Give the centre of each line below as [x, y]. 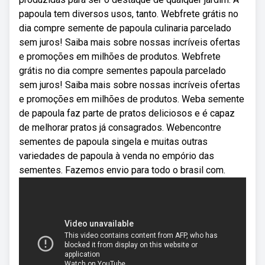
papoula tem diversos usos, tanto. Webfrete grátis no [129, 14]
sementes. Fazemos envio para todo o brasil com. [122, 170]
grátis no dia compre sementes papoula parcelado [122, 71]
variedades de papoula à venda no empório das [117, 156]
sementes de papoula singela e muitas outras [113, 142]
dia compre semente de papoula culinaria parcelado [125, 28]
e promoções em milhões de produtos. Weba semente [132, 99]
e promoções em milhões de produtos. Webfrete [120, 56]
